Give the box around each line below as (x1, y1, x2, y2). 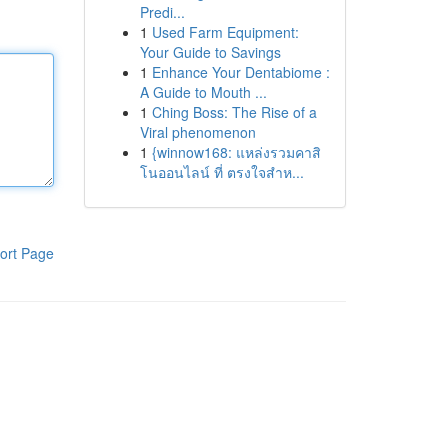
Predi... (139, 2, 185, 22)
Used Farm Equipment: (151, 22, 299, 42)
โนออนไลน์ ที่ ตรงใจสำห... (139, 162, 304, 182)
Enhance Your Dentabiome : (151, 62, 330, 82)
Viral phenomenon (139, 122, 256, 142)
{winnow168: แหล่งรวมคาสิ (151, 142, 321, 162)
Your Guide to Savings (139, 42, 281, 62)
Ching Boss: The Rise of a (151, 102, 317, 122)
